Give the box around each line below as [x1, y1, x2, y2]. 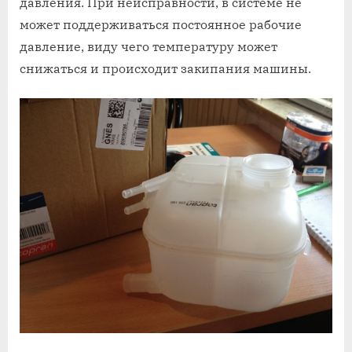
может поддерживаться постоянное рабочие [20, 16, 302, 32]
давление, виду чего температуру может [20, 38, 277, 54]
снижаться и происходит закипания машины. [20, 60, 311, 76]
